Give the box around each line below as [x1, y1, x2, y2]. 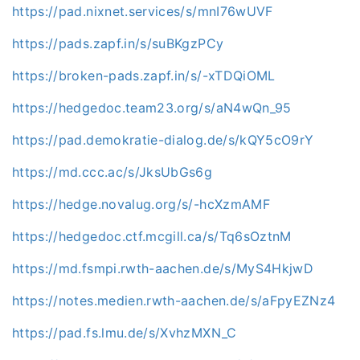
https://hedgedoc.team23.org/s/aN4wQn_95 [12, 99, 292, 116]
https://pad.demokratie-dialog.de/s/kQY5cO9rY [12, 131, 314, 148]
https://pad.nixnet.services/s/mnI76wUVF [12, 2, 273, 19]
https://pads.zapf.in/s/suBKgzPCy [12, 35, 224, 51]
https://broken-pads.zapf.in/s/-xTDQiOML [12, 67, 276, 84]
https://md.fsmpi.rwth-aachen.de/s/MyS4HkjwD [12, 260, 314, 276]
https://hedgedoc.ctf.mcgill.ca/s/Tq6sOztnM [12, 227, 292, 244]
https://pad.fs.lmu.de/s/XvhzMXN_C [12, 324, 237, 341]
